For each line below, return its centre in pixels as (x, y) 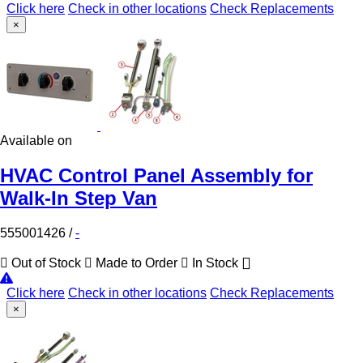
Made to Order (137, 263)
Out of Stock (46, 263)
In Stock (215, 263)
